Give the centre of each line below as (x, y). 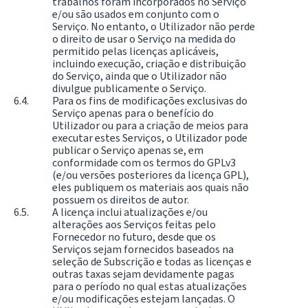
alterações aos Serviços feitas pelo (134, 224)
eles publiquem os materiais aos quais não (151, 187)
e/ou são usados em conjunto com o (136, 14)
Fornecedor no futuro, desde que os (134, 236)
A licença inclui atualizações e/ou (130, 212)
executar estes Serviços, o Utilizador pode (150, 137)
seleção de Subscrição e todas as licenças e (152, 261)
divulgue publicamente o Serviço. (129, 88)
